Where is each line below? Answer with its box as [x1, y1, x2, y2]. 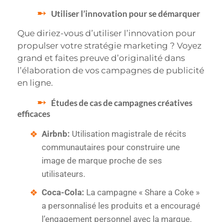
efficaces [17, 108, 50, 119]
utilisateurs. [42, 168, 85, 179]
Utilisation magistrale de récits [70, 128, 186, 139]
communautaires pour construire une [42, 142, 180, 152]
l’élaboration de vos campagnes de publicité [17, 65, 204, 76]
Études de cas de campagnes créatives [51, 97, 192, 108]
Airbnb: [42, 128, 70, 139]
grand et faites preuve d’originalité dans [17, 53, 185, 63]
